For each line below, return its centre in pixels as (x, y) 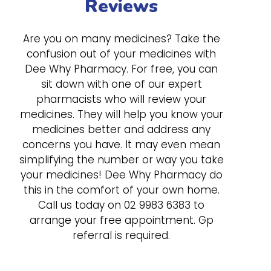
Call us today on (81, 205)
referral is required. (121, 235)
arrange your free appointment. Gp (121, 220)
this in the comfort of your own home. (121, 190)
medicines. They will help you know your (121, 114)
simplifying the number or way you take (121, 160)
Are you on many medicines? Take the (121, 39)
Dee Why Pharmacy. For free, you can (121, 69)
